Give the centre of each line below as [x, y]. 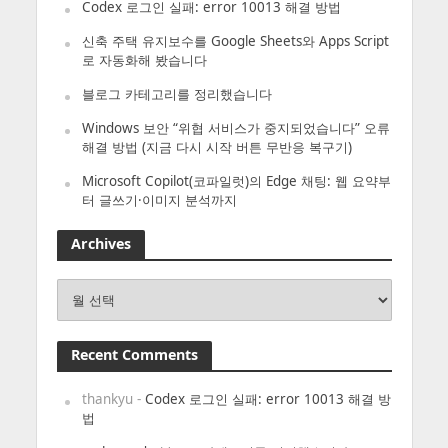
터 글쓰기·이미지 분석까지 [159, 199]
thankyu [107, 398]
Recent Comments [134, 354]
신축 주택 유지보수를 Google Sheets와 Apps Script [235, 40]
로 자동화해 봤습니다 [144, 59]
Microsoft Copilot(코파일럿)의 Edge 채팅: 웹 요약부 [236, 180]
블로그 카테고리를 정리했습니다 [176, 93]
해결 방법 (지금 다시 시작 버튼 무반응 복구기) [216, 146]
